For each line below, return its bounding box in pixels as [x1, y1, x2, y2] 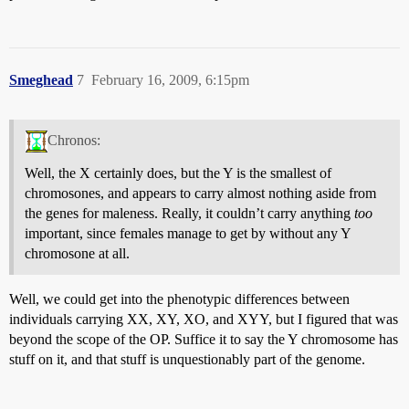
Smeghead [9, 71, 73, 88]
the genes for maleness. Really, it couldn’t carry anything [25, 205, 354, 222]
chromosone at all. [25, 246, 130, 262]
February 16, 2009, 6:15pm [91, 71, 249, 88]
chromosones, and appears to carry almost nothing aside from [25, 185, 376, 202]
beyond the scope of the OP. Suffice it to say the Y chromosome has [9, 331, 398, 348]
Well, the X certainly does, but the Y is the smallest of [25, 165, 331, 182]
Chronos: [47, 132, 100, 149]
